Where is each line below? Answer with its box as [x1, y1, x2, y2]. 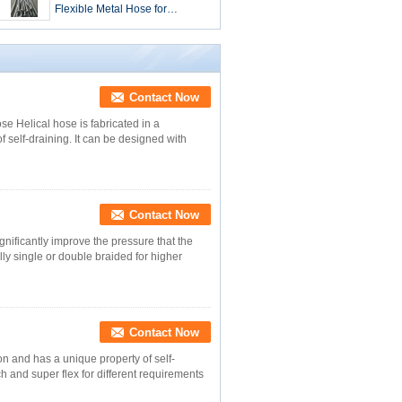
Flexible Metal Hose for [54, 3, 167, 15]
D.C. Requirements [54, 35, 148, 48]
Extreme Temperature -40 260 [54, 19, 200, 31]
